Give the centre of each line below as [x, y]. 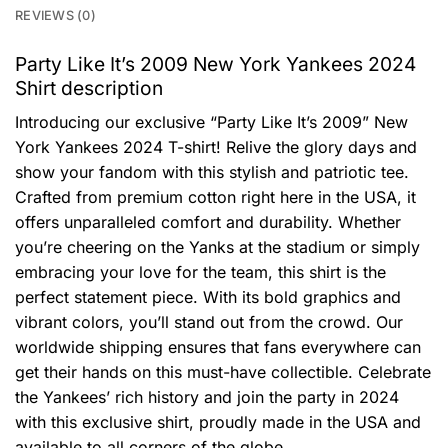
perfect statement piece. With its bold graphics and [208, 296]
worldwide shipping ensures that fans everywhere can [218, 346]
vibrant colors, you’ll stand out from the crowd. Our [209, 321]
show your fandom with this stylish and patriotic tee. [212, 171]
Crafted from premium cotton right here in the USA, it [215, 196]
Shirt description [89, 88]
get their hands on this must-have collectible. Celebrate [223, 371]
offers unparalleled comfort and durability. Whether [208, 221]
